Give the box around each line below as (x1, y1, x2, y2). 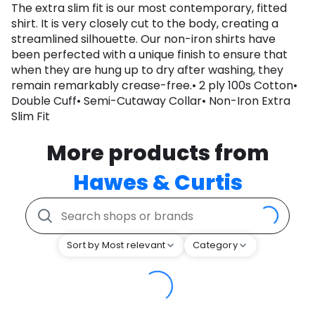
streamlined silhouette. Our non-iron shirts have (11, 31, 276, 48)
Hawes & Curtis (72, 168, 243, 198)
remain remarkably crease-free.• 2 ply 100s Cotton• (11, 77, 297, 94)
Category (193, 238, 238, 252)
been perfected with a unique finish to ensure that (11, 46, 288, 63)
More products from (46, 139, 269, 169)
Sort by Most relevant (67, 238, 166, 252)
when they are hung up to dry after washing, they (11, 62, 283, 79)
